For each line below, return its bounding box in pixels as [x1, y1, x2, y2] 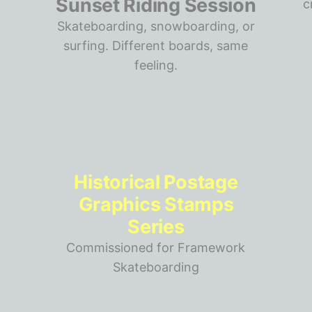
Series [127, 215, 185, 238]
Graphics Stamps [78, 193, 234, 216]
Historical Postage [74, 171, 238, 194]
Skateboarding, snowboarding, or [56, 19, 255, 33]
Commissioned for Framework [66, 240, 246, 255]
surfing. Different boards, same [63, 38, 249, 53]
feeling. [134, 58, 178, 72]
